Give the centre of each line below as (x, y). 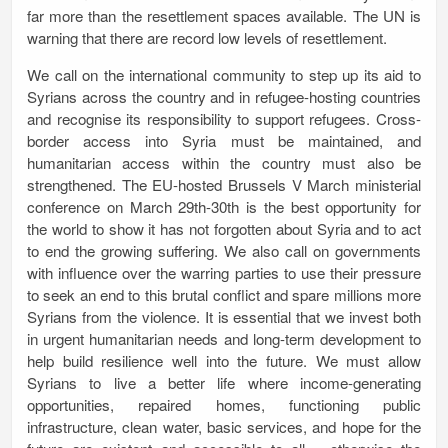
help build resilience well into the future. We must (207, 361)
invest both (385, 317)
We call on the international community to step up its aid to (224, 75)
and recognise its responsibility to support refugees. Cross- (224, 119)
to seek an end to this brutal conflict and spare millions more (224, 295)
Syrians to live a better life (131, 383)
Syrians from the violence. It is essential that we (188, 317)
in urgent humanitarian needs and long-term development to (224, 339)
